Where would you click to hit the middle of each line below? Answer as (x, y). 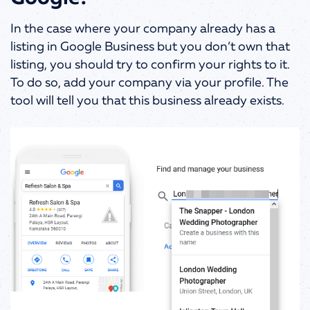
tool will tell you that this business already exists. (147, 101)
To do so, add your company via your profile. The (149, 83)
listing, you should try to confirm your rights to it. (150, 65)
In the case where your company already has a (143, 29)
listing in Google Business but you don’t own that (150, 47)
